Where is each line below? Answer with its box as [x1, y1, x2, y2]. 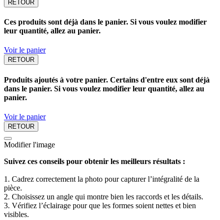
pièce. [4, 184, 22, 192]
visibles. [4, 210, 29, 219]
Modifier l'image [4, 140, 55, 149]
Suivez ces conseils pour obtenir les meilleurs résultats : [4, 157, 185, 165]
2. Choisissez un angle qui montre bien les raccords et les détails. [4, 192, 203, 201]
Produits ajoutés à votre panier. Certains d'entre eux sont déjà [4, 75, 210, 84]
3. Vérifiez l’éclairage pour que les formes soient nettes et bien [4, 201, 196, 210]
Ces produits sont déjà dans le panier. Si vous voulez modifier [4, 18, 207, 27]
